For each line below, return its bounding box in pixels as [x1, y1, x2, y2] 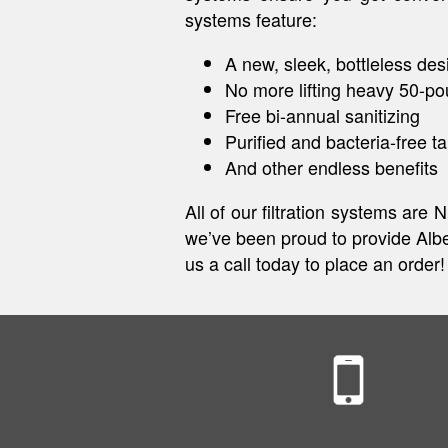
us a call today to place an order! [185, 250, 445, 277]
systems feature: [185, 6, 317, 33]
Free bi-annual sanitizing [225, 102, 420, 129]
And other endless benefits [225, 154, 438, 181]
